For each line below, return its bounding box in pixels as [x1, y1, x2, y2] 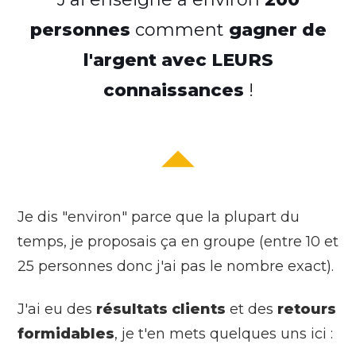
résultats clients [96, 300, 226, 318]
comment [130, 18, 229, 41]
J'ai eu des [17, 300, 96, 318]
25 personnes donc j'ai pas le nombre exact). [17, 257, 334, 275]
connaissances [103, 79, 249, 101]
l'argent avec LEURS [83, 48, 273, 71]
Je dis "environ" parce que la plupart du [17, 207, 300, 226]
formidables [17, 324, 114, 342]
